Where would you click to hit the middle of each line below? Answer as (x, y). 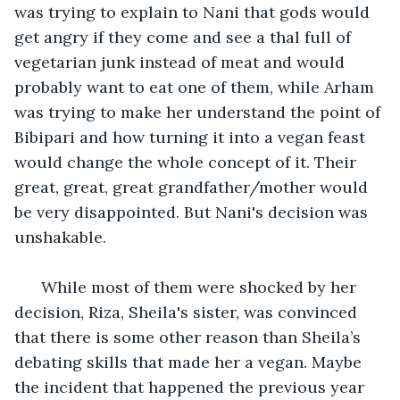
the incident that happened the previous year (192, 387)
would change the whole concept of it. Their (187, 162)
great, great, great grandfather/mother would (193, 187)
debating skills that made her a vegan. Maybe (190, 362)
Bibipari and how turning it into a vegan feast (192, 137)
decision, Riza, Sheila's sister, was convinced (188, 312)
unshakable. (62, 237)
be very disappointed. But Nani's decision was (193, 212)
